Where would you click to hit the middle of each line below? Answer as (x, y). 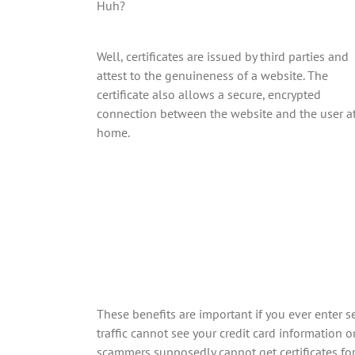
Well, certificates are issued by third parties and (222, 56)
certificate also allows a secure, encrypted (208, 94)
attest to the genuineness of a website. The (212, 75)
